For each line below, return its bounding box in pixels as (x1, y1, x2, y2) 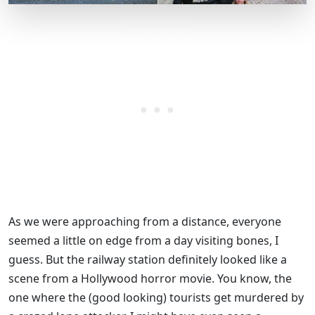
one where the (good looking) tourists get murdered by (8, 290, 304, 306)
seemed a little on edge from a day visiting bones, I (8, 233, 278, 249)
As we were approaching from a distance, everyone (8, 214, 281, 230)
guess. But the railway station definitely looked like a (8, 252, 287, 268)
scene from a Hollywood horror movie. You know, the (8, 271, 292, 287)
